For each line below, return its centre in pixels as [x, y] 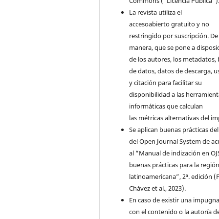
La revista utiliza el [156, 12]
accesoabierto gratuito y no [169, 24]
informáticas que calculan [166, 106]
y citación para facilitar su [166, 82]
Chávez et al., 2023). [158, 188]
